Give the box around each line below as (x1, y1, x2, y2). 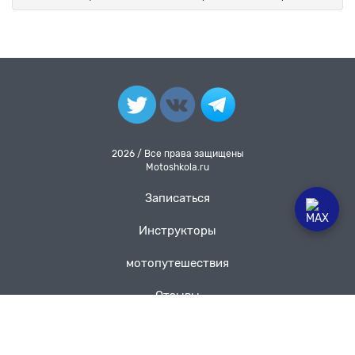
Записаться (145, 191, 210, 206)
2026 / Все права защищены (112, 148, 243, 160)
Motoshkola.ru (146, 162, 209, 174)
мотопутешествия (126, 256, 229, 271)
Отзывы (155, 288, 200, 303)
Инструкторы (139, 223, 216, 239)
